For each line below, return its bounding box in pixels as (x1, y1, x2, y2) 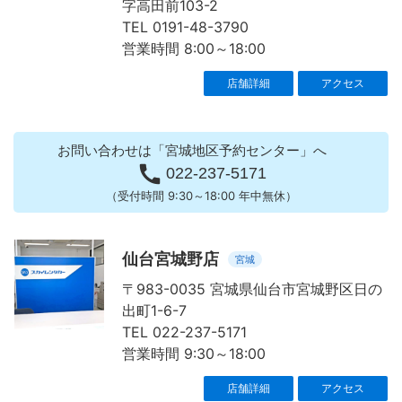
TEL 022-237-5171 (122, 323, 247, 342)
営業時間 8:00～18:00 (122, 39, 266, 58)
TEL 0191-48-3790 (122, 18, 249, 37)
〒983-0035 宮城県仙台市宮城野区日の (122, 280, 382, 299)
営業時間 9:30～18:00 (122, 345, 266, 363)
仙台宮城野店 (122, 249, 219, 269)
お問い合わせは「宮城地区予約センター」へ (57, 142, 327, 160)
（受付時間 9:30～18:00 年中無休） (105, 188, 297, 204)
